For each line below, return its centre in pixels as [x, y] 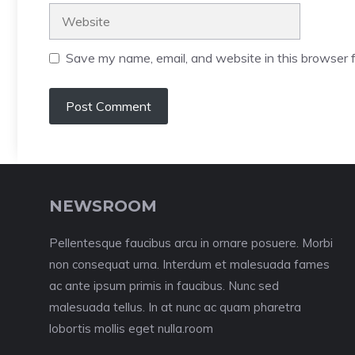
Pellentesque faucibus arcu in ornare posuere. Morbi [191, 243]
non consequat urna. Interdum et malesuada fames [189, 264]
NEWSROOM [103, 206]
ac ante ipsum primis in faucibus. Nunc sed [164, 286]
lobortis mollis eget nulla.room [131, 328]
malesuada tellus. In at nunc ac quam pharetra [175, 307]
